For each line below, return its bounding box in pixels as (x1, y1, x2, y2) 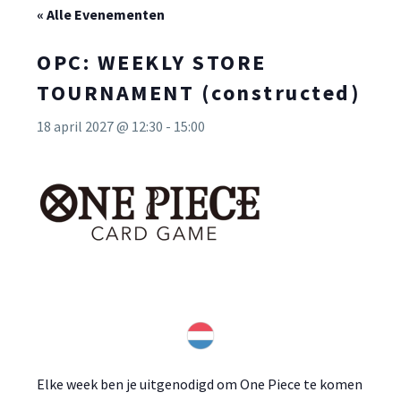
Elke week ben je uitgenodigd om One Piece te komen (37, 374, 363, 393)
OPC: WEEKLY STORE (37, 48, 267, 76)
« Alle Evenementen (37, 5, 165, 23)
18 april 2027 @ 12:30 (37, 117, 163, 135)
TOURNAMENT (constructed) (37, 79, 361, 107)
